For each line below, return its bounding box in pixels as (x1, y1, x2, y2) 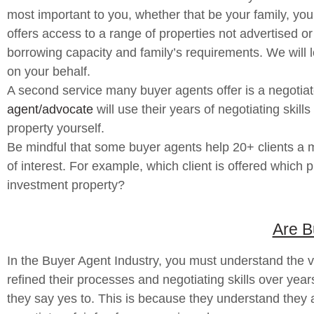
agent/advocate (7, 102, 93, 116)
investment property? (7, 178, 125, 192)
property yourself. (7, 121, 104, 135)
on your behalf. (7, 64, 90, 78)
